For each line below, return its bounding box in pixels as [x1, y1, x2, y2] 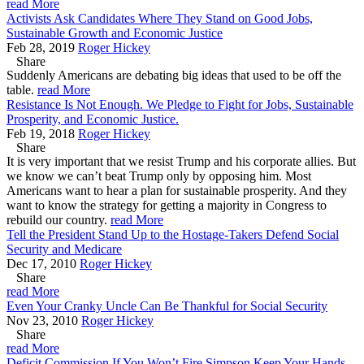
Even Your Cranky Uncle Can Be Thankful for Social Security [6, 299, 327, 314]
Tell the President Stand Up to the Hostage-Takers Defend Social [6, 227, 339, 242]
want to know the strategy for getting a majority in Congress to [6, 198, 327, 213]
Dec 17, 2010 [6, 257, 76, 271]
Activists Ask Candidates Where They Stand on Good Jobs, [6, 11, 313, 26]
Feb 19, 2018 [6, 127, 75, 141]
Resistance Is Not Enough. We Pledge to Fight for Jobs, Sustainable [6, 97, 353, 112]
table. [6, 83, 37, 97]
